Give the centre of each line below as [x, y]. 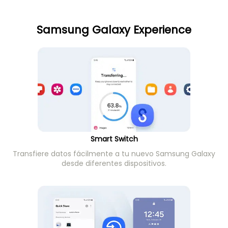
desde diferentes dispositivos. [114, 164]
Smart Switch [114, 139]
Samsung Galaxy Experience [114, 30]
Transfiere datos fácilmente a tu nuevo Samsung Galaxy [114, 154]
